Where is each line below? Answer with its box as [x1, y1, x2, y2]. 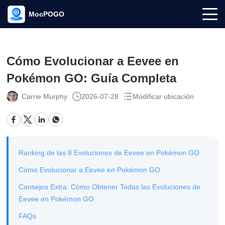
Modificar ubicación [132, 92, 194, 100]
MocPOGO [29, 10, 64, 18]
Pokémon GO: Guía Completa [7, 71, 177, 85]
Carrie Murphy [21, 92, 67, 100]
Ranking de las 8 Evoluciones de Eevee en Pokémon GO [19, 149, 200, 157]
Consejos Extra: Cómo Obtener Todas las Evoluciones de [19, 183, 201, 191]
